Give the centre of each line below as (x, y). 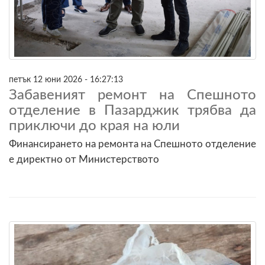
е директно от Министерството (84, 159)
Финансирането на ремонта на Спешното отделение (132, 144)
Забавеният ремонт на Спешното (132, 95)
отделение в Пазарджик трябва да (132, 110)
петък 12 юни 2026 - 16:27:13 (66, 79)
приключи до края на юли (94, 126)
